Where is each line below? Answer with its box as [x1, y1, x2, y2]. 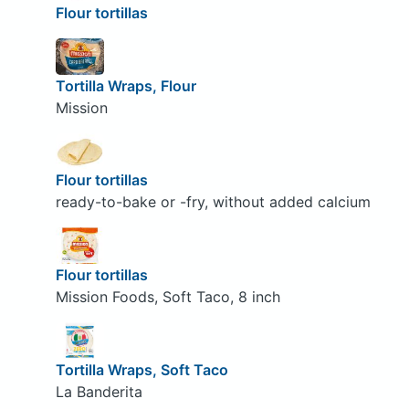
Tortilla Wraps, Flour [55, 76, 196, 95]
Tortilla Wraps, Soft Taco [55, 360, 228, 379]
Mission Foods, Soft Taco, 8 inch [55, 288, 280, 306]
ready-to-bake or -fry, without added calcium [55, 193, 371, 212]
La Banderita [55, 382, 142, 401]
